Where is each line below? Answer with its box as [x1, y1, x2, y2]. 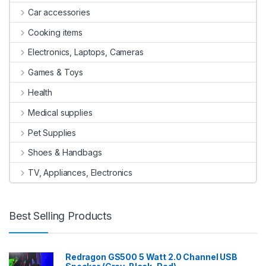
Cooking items [27, 27, 83, 37]
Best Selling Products [9, 210, 112, 223]
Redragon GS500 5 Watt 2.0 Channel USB [65, 251, 237, 262]
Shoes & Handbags [27, 147, 102, 158]
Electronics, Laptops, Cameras [27, 47, 144, 58]
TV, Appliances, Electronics [27, 167, 133, 178]
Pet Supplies [27, 127, 77, 138]
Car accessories [27, 7, 90, 17]
